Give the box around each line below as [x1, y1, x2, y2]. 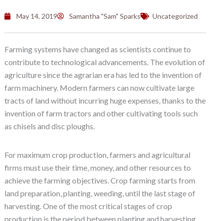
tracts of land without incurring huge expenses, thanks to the [4, 95, 206, 105]
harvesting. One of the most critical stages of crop [4, 201, 172, 211]
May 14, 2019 [16, 11, 57, 20]
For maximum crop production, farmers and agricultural [4, 149, 190, 159]
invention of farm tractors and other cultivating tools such [4, 108, 198, 118]
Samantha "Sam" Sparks [69, 11, 141, 20]
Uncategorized [152, 11, 198, 20]
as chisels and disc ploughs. [4, 121, 95, 131]
